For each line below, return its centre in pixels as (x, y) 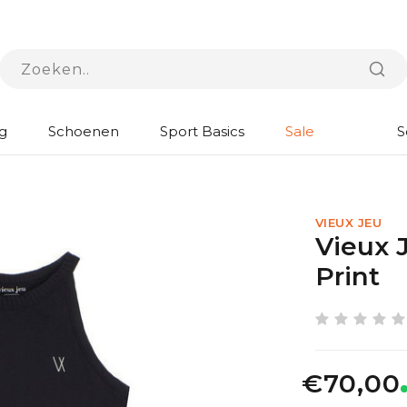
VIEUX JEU (348, 223)
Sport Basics (202, 131)
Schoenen (84, 131)
